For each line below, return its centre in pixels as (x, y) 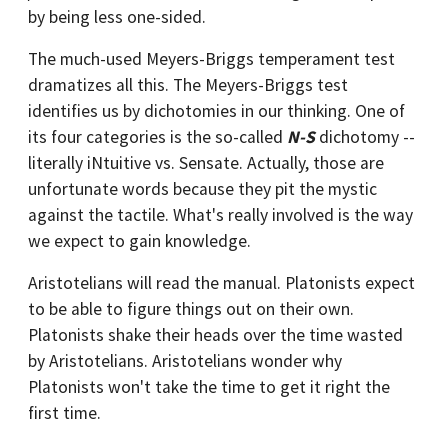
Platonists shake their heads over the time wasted (215, 335)
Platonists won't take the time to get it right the (209, 387)
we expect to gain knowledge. (139, 241)
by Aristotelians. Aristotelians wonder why (185, 361)
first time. (64, 413)
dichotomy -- (365, 137)
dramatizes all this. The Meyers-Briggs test (188, 85)
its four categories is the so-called (157, 137)
